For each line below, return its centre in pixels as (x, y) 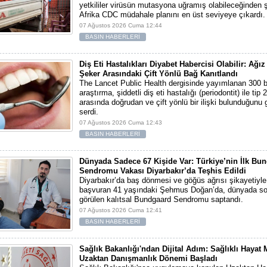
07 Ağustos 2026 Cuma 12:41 (121, 210)
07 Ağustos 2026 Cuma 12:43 (121, 122)
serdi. (89, 112)
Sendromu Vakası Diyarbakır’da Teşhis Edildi (163, 171)
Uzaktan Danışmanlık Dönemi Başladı (148, 258)
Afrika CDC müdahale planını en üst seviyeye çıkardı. (172, 15)
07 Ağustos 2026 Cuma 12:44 (121, 25)
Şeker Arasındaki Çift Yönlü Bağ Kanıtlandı (159, 74)
